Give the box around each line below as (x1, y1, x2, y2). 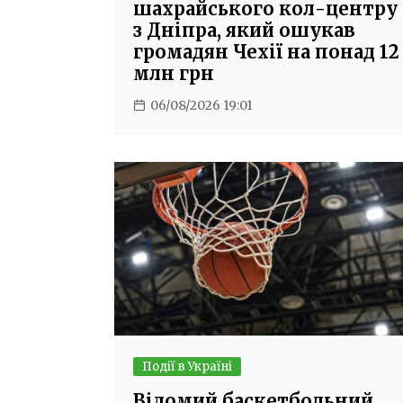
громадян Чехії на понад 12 (133, 40, 399, 64)
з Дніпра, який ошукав (133, 19, 355, 42)
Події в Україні (142, 359, 232, 375)
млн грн (133, 62, 214, 85)
